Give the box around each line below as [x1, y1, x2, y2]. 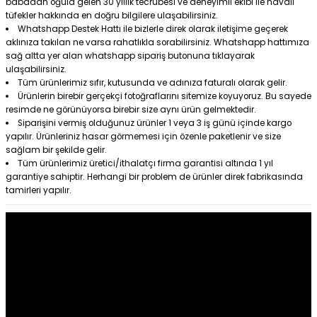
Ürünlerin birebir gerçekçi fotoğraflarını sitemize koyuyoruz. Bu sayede [17, 91, 311, 103]
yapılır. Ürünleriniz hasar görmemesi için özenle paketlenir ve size [6, 131, 281, 143]
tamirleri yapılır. [6, 185, 71, 197]
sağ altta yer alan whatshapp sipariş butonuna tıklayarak [6, 50, 255, 62]
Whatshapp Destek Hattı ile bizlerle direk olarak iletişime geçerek [17, 23, 288, 35]
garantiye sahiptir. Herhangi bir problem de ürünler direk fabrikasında [6, 171, 303, 183]
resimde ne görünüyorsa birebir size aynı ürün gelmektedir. [6, 104, 256, 116]
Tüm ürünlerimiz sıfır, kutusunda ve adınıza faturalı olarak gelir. [17, 77, 287, 89]
